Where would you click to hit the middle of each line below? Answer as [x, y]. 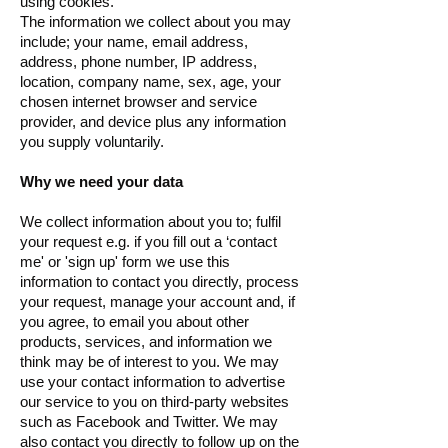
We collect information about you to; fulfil [150, 221]
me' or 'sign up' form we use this [125, 261]
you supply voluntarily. [94, 141]
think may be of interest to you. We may [149, 361]
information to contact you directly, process [159, 281]
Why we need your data [101, 181]
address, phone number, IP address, [138, 61]
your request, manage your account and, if [157, 301]
